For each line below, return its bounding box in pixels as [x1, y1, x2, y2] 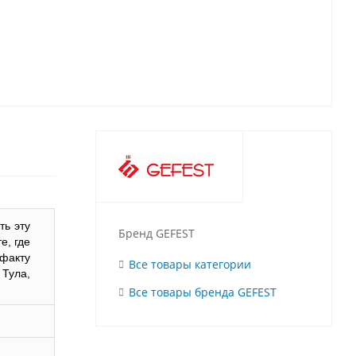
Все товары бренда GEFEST [128, 284, 277, 300]
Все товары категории [128, 257, 251, 273]
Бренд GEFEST [118, 226, 195, 242]
